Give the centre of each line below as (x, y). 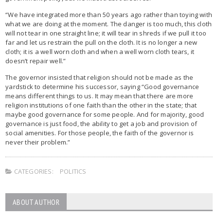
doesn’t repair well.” (36, 61)
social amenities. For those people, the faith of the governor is (100, 133)
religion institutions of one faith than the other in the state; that (101, 105)
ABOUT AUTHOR (36, 202)
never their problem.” (38, 142)
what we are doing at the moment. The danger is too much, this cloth (109, 24)
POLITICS (73, 171)
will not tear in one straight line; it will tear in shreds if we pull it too (106, 33)
